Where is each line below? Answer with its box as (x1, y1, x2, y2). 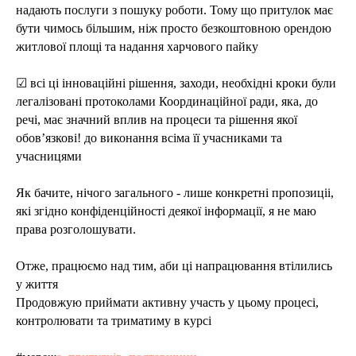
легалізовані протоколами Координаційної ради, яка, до (16, 95, 318, 108)
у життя (16, 277, 58, 291)
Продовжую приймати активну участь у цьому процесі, (16, 296, 319, 309)
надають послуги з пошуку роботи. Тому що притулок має (16, 3, 333, 17)
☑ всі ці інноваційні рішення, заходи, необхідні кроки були (16, 76, 336, 90)
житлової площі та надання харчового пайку (16, 40, 258, 53)
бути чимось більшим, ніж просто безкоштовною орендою (16, 21, 331, 35)
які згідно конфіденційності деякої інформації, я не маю (16, 204, 316, 218)
